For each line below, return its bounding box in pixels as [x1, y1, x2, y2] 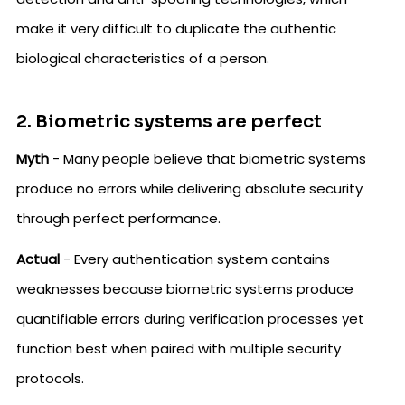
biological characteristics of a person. [16, 49, 269, 69]
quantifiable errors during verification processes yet [16, 309, 364, 329]
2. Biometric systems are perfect [16, 110, 322, 134]
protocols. [16, 369, 84, 389]
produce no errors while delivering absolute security [16, 179, 363, 199]
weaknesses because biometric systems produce [16, 279, 353, 299]
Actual [16, 250, 60, 269]
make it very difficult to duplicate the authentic [16, 19, 336, 39]
